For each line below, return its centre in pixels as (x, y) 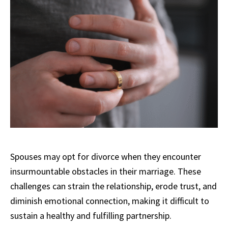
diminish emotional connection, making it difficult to (110, 201)
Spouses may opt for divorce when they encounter (106, 157)
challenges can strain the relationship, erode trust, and (113, 186)
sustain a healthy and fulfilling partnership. (91, 216)
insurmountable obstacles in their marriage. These (106, 172)
